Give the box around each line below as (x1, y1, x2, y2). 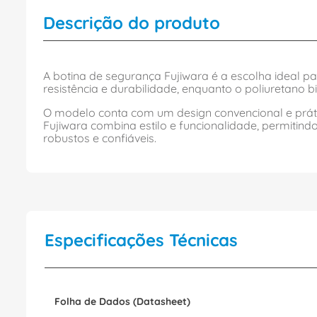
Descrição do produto (43, 12, 220, 33)
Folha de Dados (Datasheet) (54, 295, 190, 308)
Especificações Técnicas (45, 229, 238, 250)
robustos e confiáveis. (43, 131, 156, 145)
